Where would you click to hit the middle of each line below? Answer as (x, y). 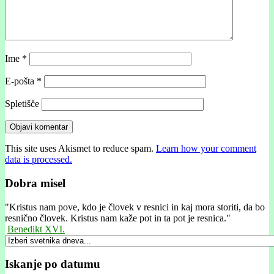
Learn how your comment (206, 149)
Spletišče (22, 104)
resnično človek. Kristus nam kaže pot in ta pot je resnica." (118, 218)
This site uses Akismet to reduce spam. (80, 149)
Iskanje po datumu (53, 264)
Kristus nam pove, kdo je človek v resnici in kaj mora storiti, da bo (137, 207)
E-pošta (21, 81)
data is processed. (39, 160)
